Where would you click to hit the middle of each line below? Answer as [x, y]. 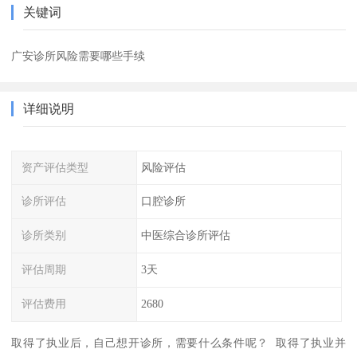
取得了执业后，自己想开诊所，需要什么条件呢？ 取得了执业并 [178, 342]
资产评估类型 [55, 167]
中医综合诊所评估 [185, 235]
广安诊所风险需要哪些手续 [78, 55]
